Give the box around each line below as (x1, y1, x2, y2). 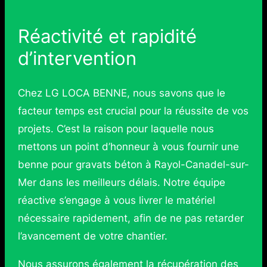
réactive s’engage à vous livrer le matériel (17, 194, 215, 207)
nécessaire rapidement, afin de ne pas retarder (17, 212, 244, 225)
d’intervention (17, 46, 136, 69)
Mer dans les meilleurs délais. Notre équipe (17, 176, 225, 189)
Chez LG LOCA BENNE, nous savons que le (17, 87, 225, 100)
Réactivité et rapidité (17, 24, 197, 47)
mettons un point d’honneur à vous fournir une (17, 141, 239, 153)
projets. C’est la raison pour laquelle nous (17, 123, 214, 135)
